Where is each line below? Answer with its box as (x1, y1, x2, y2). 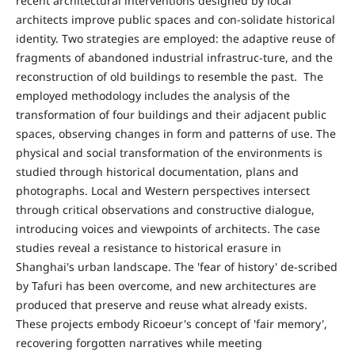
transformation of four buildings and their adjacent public (15, 107, 326, 123)
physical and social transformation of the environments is (15, 145, 323, 161)
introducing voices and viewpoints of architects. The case (15, 221, 320, 237)
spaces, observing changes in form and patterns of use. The (15, 126, 336, 142)
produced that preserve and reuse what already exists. (15, 297, 307, 313)
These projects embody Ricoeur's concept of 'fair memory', (15, 316, 327, 332)
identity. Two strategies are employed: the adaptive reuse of (15, 31, 335, 47)
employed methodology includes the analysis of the (15, 88, 290, 104)
